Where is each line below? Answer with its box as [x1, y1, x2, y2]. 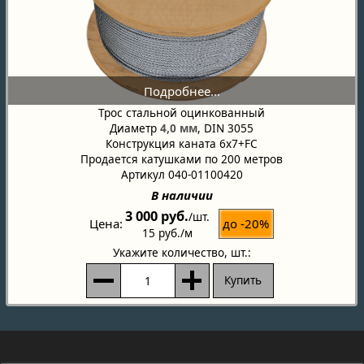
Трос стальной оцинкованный [98, 105, 265, 121]
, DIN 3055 [197, 120, 253, 136]
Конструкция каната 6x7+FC [106, 136, 258, 152]
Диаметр [110, 120, 160, 136]
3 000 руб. [125, 206, 189, 225]
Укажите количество [112, 244, 224, 260]
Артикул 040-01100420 [120, 167, 243, 183]
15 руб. [142, 224, 181, 240]
